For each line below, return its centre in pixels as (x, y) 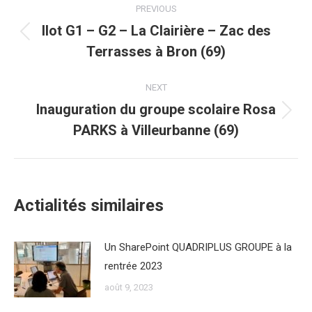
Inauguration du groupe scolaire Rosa (156, 109)
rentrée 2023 (133, 266)
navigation (70, 29)
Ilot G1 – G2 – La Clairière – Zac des (156, 31)
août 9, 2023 (129, 287)
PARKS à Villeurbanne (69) (156, 130)
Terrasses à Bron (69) (156, 52)
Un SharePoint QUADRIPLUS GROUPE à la (198, 247)
